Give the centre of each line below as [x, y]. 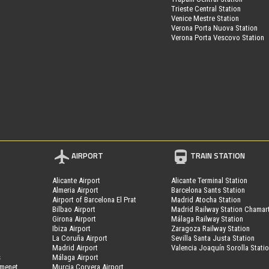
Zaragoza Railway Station [211, 228]
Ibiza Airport [72, 228]
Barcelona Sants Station [208, 190]
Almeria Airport [76, 190]
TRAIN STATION [218, 155]
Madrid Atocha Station [206, 199]
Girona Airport [74, 219]
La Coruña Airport [80, 238]
